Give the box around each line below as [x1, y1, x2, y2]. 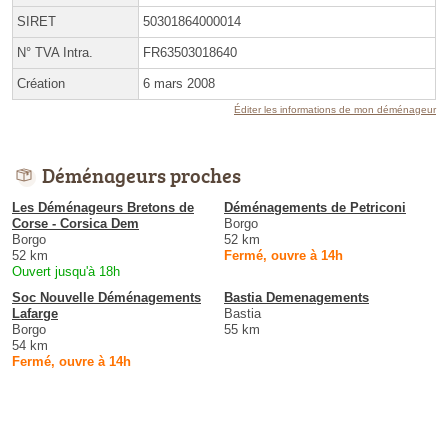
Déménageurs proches [42, 160, 241, 189]
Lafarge [12, 305, 58, 321]
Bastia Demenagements [224, 289, 369, 305]
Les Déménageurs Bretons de [12, 199, 194, 215]
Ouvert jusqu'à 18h [12, 263, 120, 279]
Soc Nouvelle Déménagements [12, 289, 201, 305]
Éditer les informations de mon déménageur [234, 103, 436, 115]
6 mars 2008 [143, 75, 215, 91]
